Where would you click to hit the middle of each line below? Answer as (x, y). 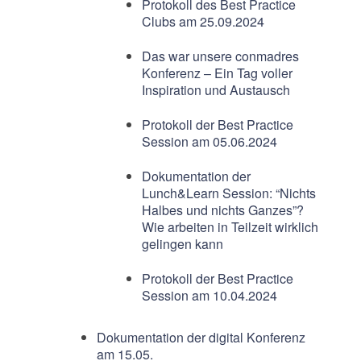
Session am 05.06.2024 (209, 142)
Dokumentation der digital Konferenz (201, 338)
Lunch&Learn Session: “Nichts (228, 193)
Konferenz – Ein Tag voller (217, 73)
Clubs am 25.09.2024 (203, 22)
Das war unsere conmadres (220, 56)
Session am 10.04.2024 (209, 296)
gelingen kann (182, 244)
